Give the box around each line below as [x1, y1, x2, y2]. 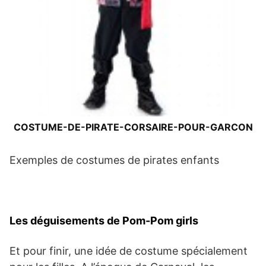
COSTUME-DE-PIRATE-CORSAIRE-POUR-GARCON [13, 121, 253, 133]
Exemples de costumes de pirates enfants [9, 153, 219, 166]
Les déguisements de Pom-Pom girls [9, 214, 198, 227]
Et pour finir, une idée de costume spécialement [9, 244, 248, 257]
